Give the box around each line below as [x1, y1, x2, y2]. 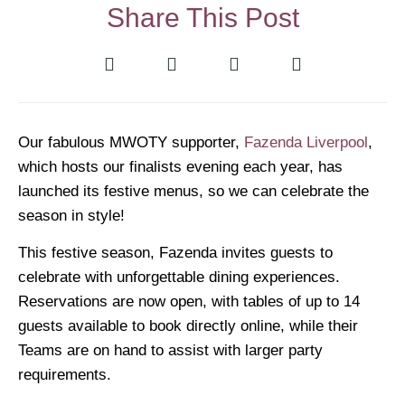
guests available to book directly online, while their [18, 317, 358, 335]
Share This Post [106, 3, 299, 33]
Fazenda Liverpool [244, 134, 368, 151]
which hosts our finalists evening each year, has [18, 158, 343, 175]
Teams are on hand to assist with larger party [18, 342, 323, 360]
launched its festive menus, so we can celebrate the [18, 183, 369, 200]
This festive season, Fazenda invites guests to [18, 244, 333, 262]
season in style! [18, 207, 125, 224]
